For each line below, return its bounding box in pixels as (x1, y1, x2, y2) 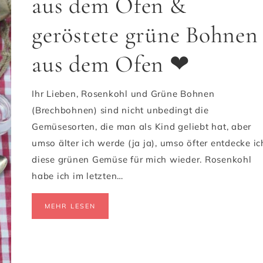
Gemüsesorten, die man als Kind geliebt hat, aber (32, 121, 251, 132)
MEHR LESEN (45, 202, 96, 210)
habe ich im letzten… (32, 170, 123, 181)
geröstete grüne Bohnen (32, 21, 258, 49)
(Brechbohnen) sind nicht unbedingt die (32, 104, 209, 116)
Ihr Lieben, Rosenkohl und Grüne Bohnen (32, 88, 215, 99)
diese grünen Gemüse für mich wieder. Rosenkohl (32, 154, 252, 165)
